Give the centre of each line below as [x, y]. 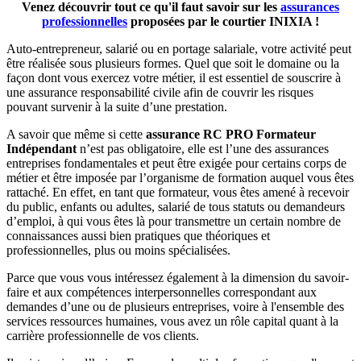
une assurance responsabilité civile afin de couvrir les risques [160, 92]
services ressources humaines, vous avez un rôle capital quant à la [172, 321]
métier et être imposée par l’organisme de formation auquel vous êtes [180, 177]
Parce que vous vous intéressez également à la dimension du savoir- [178, 277]
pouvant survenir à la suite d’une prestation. [117, 106]
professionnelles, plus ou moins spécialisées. [118, 250]
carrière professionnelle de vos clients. [103, 335]
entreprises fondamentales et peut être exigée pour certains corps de [176, 163]
